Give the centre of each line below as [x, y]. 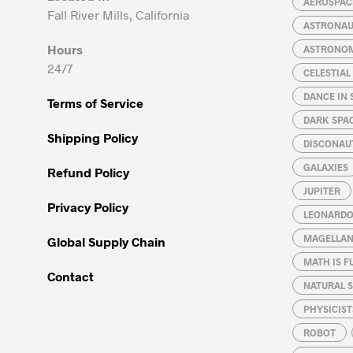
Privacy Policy [88, 206]
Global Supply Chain [106, 241]
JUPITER [322, 190]
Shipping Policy [93, 137]
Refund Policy [88, 172]
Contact [71, 276]
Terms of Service [95, 102]
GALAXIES [326, 167]
